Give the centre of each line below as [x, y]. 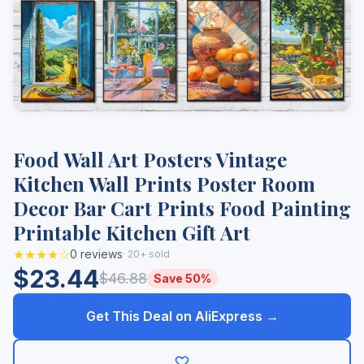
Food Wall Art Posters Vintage [150, 159]
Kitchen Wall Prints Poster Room [164, 184]
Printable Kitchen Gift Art [132, 232]
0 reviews [96, 254]
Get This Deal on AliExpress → [182, 316]
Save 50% [182, 278]
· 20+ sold [146, 254]
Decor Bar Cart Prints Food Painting [182, 208]
